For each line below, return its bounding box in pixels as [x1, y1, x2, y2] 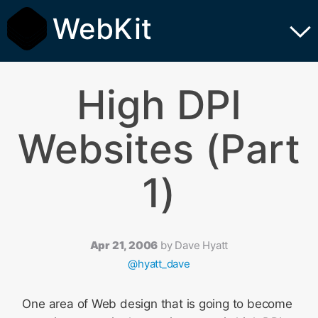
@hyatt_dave [128, 257, 190, 270]
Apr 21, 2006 [89, 238, 158, 252]
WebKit [53, 11, 152, 46]
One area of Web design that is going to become [22, 297, 292, 311]
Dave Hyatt [175, 238, 229, 252]
